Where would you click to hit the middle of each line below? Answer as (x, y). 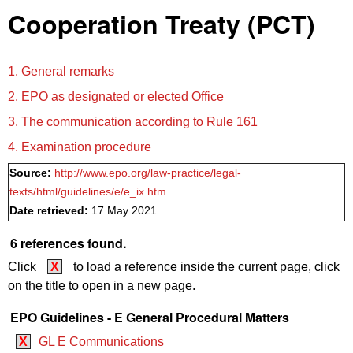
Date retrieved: (50, 210)
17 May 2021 (124, 210)
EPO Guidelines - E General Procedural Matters (150, 318)
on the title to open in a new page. (102, 286)
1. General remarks (61, 71)
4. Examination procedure (80, 147)
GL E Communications (101, 341)
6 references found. (68, 243)
